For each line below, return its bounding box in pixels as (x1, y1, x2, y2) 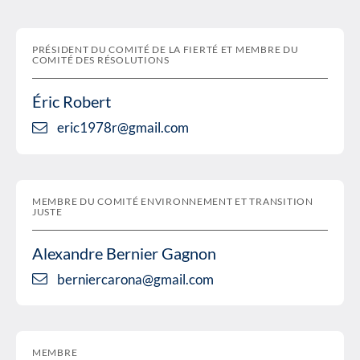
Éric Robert (32, 92, 111, 112)
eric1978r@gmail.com (57, 119, 189, 137)
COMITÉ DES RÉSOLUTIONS (32, 54, 170, 67)
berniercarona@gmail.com (57, 270, 214, 288)
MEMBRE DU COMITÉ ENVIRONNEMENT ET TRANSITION (32, 194, 313, 207)
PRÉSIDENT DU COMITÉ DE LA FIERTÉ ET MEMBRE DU (32, 43, 299, 56)
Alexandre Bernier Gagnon (32, 243, 216, 263)
